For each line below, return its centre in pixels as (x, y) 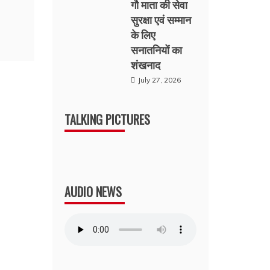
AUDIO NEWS (93, 192)
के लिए (143, 34)
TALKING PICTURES (108, 119)
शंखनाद (146, 64)
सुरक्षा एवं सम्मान (161, 19)
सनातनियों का (157, 49)
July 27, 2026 (160, 80)
